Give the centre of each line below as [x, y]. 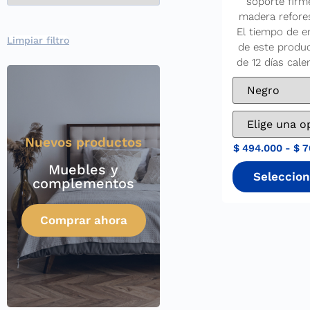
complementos [84, 184]
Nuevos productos [84, 143]
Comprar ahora [83, 220]
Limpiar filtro [38, 40]
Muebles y [84, 170]
